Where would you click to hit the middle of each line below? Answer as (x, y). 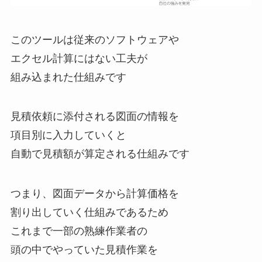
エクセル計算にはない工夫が (79, 58)
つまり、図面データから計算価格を (94, 194)
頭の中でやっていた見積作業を (84, 250)
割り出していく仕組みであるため (89, 213)
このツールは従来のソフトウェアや (94, 39)
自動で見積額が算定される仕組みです (100, 154)
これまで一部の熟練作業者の (79, 231)
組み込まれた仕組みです (68, 77)
